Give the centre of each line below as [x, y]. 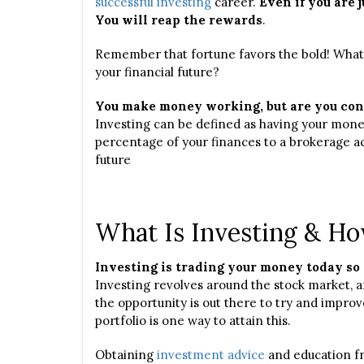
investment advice [211, 355]
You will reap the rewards [179, 20]
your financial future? [157, 72]
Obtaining [124, 355]
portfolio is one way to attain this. [193, 321]
